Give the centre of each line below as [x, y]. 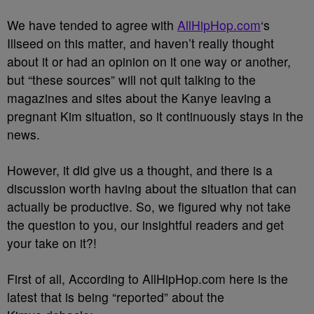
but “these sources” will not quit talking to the [131, 80]
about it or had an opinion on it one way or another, [149, 61]
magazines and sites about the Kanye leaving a [139, 98]
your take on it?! [52, 243]
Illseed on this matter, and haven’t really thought [141, 43]
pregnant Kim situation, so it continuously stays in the [155, 116]
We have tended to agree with [92, 25]
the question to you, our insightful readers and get [145, 225]
